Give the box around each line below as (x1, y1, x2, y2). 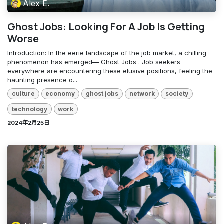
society (165, 90, 189, 98)
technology (11, 105, 47, 113)
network (129, 90, 155, 98)
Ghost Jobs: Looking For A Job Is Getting (7, 19, 205, 34)
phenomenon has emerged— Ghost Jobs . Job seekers (7, 58, 180, 66)
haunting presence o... (7, 76, 77, 84)
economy (45, 90, 75, 98)
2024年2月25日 (7, 119, 49, 126)
